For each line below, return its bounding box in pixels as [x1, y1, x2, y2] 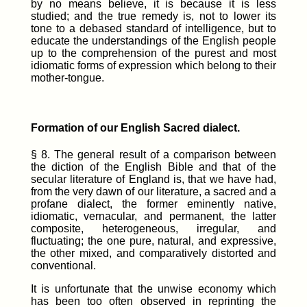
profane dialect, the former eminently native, [30, 198, 277, 210]
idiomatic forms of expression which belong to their [30, 59, 277, 71]
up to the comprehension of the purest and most [30, 47, 277, 59]
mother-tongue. [30, 71, 104, 84]
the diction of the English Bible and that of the [30, 161, 277, 173]
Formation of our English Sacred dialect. [30, 122, 240, 134]
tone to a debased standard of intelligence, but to [30, 22, 277, 34]
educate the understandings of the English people [30, 34, 277, 47]
